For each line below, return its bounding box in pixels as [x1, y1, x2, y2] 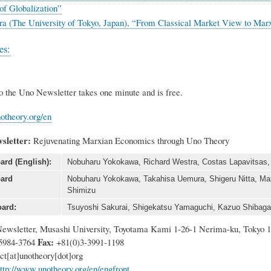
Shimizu [67, 185, 96, 195]
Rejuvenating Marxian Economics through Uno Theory [30, 134, 229, 146]
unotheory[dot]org [19, 249, 83, 261]
